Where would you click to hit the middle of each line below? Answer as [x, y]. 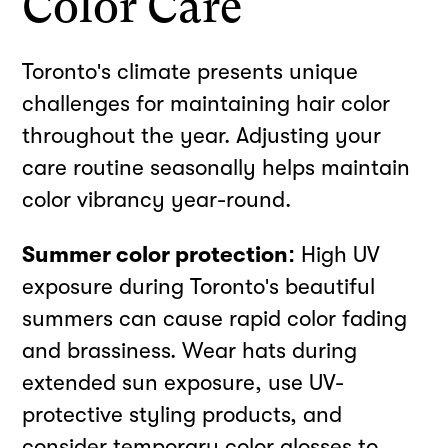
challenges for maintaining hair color [206, 104]
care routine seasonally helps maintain [216, 168]
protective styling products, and [182, 414]
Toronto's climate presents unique [190, 72]
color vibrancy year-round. [157, 200]
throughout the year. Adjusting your [202, 136]
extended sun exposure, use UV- [183, 382]
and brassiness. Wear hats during [190, 350]
